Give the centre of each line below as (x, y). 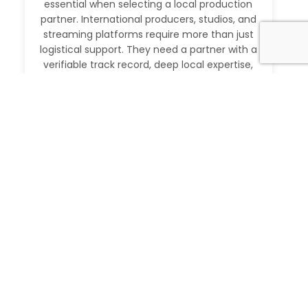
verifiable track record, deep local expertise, (148, 64)
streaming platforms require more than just (148, 34)
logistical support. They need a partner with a (148, 49)
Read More (148, 101)
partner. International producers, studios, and (148, 19)
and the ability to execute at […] (148, 79)
